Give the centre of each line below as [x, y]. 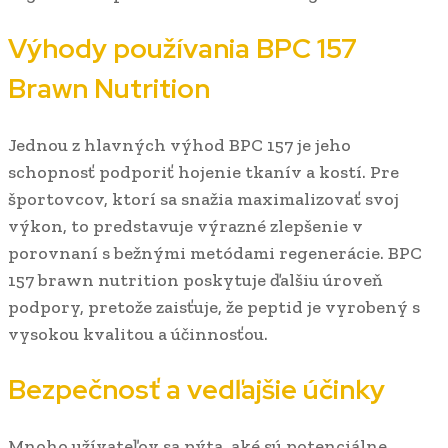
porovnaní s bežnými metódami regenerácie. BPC [215, 252]
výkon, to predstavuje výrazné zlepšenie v [185, 225]
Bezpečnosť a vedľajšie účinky [196, 390]
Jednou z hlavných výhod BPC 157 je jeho [179, 144]
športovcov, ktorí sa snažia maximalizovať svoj [203, 198]
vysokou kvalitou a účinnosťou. [138, 333]
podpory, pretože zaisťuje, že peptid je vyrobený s [214, 306]
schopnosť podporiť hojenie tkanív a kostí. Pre [203, 171]
